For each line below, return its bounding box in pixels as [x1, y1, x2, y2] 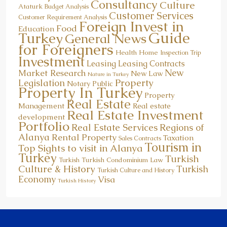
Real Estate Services [71, 121, 158, 133]
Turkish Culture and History [97, 166, 174, 174]
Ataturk [18, 2, 43, 11]
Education [18, 23, 54, 34]
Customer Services [109, 9, 194, 22]
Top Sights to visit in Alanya [18, 141, 142, 155]
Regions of [160, 121, 204, 133]
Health [116, 48, 137, 57]
